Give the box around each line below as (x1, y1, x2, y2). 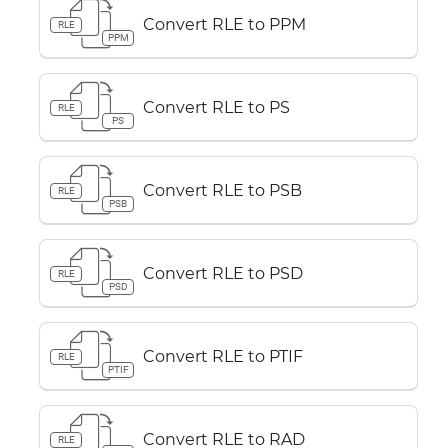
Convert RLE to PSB (143, 180, 302, 200)
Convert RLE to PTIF (143, 346, 303, 366)
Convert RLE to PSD (143, 263, 303, 283)
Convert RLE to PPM (143, 14, 306, 34)
